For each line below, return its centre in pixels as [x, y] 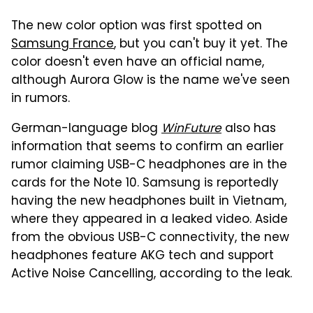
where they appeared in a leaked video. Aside [150, 220]
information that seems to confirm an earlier [147, 147]
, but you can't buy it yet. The [201, 44]
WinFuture [191, 129]
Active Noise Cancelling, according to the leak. [152, 274]
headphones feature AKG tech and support [143, 256]
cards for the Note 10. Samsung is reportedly [145, 183]
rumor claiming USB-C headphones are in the [149, 165]
